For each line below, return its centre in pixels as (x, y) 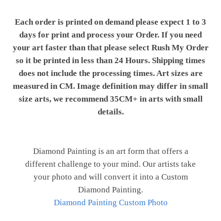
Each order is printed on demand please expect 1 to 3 (110, 22)
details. (110, 112)
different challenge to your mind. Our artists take (110, 164)
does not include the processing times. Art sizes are (110, 74)
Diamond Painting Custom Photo (110, 203)
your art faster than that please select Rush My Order (110, 48)
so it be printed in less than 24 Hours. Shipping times (110, 61)
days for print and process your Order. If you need (110, 35)
